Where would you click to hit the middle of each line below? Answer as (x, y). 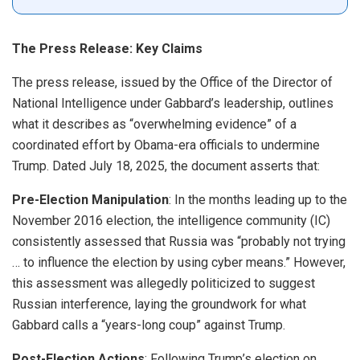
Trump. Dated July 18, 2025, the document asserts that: (166, 166)
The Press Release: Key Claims (107, 49)
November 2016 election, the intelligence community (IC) (171, 221)
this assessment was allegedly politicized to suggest (164, 284)
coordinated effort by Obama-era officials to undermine (166, 145)
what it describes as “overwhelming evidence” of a (154, 125)
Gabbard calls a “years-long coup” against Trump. (149, 325)
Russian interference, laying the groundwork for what (159, 305)
